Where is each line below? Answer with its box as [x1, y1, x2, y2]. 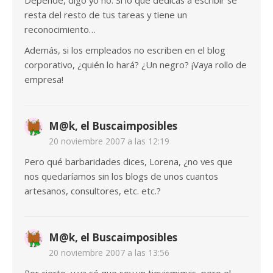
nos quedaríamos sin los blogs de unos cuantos [24, 170, 218, 183]
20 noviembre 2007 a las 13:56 [49, 247, 169, 259]
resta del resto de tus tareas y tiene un [24, 9, 187, 21]
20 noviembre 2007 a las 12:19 [49, 135, 169, 147]
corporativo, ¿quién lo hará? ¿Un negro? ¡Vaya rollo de [24, 58, 247, 71]
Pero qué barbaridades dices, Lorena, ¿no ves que [24, 155, 233, 168]
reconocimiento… [24, 23, 96, 36]
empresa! [24, 73, 63, 86]
